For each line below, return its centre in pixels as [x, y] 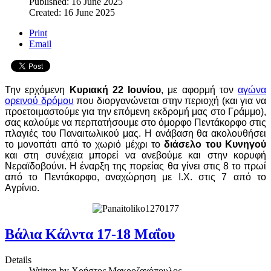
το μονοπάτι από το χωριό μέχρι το [85, 144]
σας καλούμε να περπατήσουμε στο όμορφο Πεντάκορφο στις [135, 122]
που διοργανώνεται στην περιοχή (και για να [170, 100]
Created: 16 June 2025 [72, 12]
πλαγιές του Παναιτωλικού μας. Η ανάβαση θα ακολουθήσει [135, 133]
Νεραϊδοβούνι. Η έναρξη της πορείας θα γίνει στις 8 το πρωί [135, 166]
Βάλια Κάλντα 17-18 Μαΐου [90, 234]
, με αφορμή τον [199, 90]
